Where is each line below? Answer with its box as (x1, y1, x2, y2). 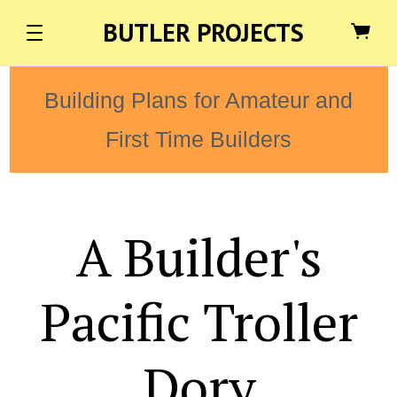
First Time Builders (105, 127, 292, 152)
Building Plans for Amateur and (44, 88, 353, 113)
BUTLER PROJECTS (102, 16, 304, 49)
